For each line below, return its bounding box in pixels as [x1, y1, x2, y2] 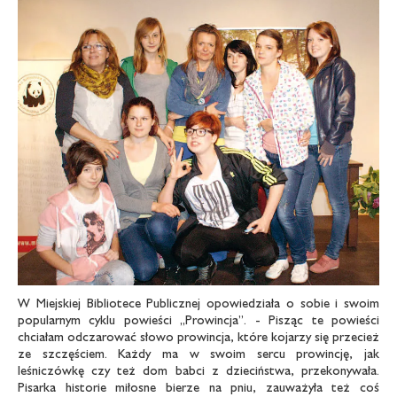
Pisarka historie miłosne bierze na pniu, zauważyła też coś [18, 378, 379, 394]
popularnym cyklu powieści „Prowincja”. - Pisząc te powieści [18, 311, 379, 327]
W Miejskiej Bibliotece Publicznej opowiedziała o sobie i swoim [18, 294, 379, 310]
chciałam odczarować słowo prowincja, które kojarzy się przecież [18, 328, 379, 344]
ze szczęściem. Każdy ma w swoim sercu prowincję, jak [18, 345, 379, 361]
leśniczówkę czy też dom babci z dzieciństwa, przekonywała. [18, 362, 379, 378]
